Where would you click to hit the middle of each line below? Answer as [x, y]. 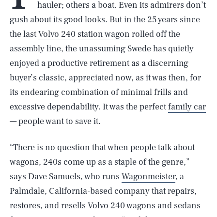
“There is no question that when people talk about [102, 147]
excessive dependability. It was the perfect [89, 107]
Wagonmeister [148, 177]
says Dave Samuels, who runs [66, 177]
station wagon [104, 34]
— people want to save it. [55, 121]
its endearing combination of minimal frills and [99, 92]
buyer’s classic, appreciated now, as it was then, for [105, 78]
